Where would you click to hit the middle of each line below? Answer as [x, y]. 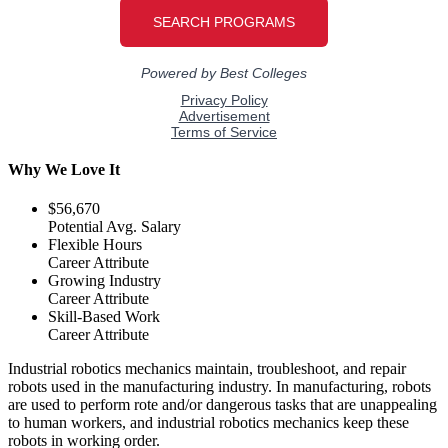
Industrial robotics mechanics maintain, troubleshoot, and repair [207, 369]
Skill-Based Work [104, 317]
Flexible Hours [95, 245]
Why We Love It [64, 170]
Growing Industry [104, 281]
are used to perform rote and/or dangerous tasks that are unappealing [222, 405]
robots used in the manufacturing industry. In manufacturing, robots [219, 387]
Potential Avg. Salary [114, 227]
